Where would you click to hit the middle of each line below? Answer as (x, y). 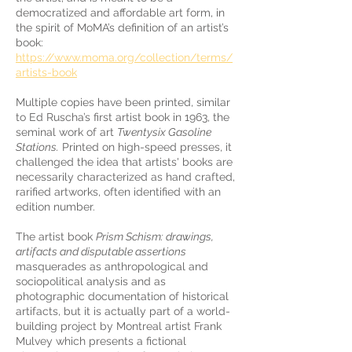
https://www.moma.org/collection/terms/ (124, 57)
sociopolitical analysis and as (91, 281)
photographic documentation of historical (122, 296)
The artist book (56, 236)
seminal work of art (66, 132)
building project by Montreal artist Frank (119, 326)
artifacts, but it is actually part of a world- (123, 311)
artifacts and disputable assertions (101, 251)
